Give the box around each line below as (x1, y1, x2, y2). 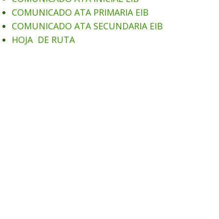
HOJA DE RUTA (12, 34, 75, 45)
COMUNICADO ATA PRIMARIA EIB (12, 6, 149, 18)
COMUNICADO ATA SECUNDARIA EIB (12, 20, 163, 32)
